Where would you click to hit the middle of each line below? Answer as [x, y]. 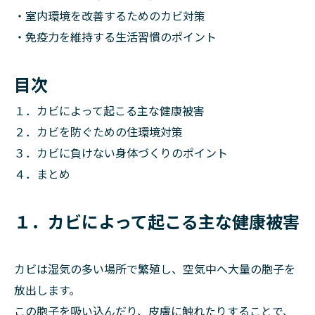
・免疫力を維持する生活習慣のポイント [115, 37]
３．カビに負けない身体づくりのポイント [121, 153]
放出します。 [47, 290]
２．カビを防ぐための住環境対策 [98, 131]
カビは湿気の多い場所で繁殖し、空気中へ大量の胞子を [155, 269]
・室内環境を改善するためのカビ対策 [110, 15]
